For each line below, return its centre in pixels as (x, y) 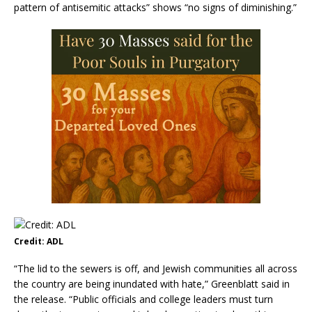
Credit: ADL (39, 241)
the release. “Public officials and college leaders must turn (143, 299)
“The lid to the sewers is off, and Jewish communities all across (156, 268)
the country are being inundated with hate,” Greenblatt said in (152, 283)
